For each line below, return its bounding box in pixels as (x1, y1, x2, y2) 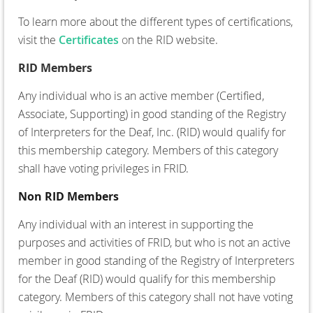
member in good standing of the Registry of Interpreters (18, 252, 294, 268)
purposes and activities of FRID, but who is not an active (18, 234, 291, 250)
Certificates (59, 31, 119, 48)
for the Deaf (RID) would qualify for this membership (18, 270, 276, 286)
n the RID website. (128, 31, 218, 48)
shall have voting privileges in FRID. (18, 160, 189, 176)
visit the (18, 31, 56, 48)
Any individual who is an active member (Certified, (18, 87, 264, 103)
